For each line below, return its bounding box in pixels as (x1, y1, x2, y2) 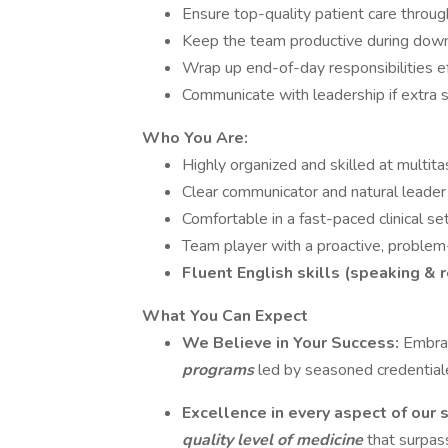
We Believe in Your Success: (182, 332, 403, 354)
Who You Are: (142, 127, 248, 149)
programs (182, 359, 258, 381)
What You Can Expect (142, 305, 308, 327)
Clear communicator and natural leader (182, 181, 446, 203)
